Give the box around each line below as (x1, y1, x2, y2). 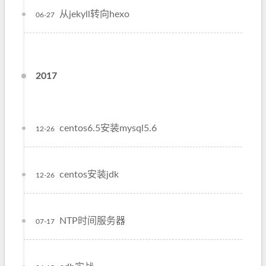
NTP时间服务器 (59, 216, 125, 226)
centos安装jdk (59, 170, 119, 179)
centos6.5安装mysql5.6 (59, 123, 157, 133)
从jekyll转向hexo (59, 9, 129, 19)
